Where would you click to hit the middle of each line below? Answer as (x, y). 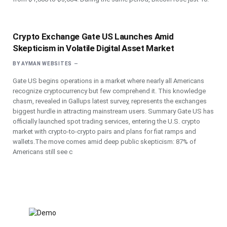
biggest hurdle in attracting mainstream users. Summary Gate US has (113, 111)
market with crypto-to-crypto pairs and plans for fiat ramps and (104, 131)
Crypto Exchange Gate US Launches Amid (93, 36)
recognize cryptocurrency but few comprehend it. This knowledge (109, 91)
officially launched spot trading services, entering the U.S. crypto (106, 121)
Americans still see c (43, 152)
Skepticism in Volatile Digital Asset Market (93, 48)
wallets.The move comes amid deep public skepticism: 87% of (104, 142)
